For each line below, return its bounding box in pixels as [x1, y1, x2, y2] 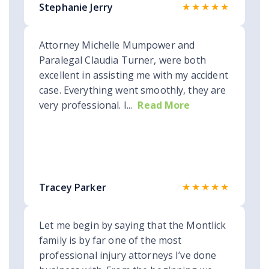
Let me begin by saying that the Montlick [39, 219, 226, 232]
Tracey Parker [39, 181, 106, 195]
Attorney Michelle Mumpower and [39, 38, 195, 52]
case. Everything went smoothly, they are [39, 83, 226, 97]
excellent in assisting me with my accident [39, 68, 228, 82]
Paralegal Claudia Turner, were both [39, 53, 206, 67]
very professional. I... [39, 98, 133, 112]
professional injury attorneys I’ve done [39, 249, 217, 262]
